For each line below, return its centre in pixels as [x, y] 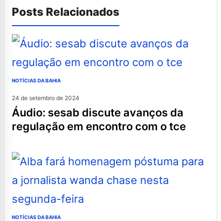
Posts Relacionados [66, 11]
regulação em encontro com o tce [99, 126]
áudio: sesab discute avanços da [16, 112]
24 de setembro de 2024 [46, 98]
